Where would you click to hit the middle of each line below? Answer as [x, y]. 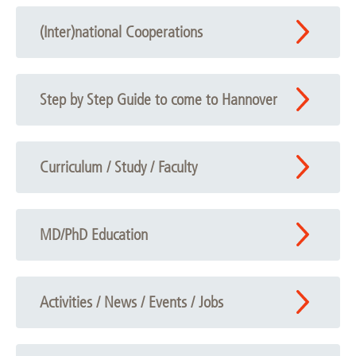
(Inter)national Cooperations [121, 32]
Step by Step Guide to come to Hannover [159, 99]
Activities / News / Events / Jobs [132, 302]
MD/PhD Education [94, 234]
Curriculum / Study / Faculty [118, 167]
